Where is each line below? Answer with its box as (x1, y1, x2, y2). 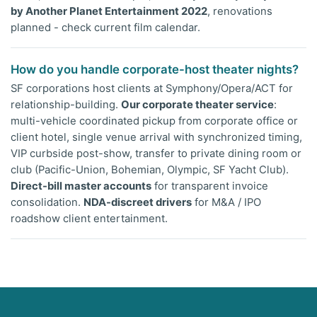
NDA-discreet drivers (83, 196, 192, 209)
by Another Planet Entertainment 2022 (11, 4, 207, 18)
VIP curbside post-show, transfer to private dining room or (11, 147, 301, 160)
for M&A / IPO (192, 196, 261, 209)
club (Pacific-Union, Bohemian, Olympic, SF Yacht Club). (11, 163, 289, 176)
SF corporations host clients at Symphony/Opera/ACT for (11, 82, 293, 95)
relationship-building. (11, 98, 121, 111)
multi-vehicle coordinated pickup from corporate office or (11, 115, 298, 127)
